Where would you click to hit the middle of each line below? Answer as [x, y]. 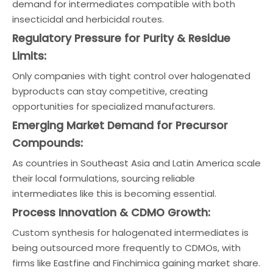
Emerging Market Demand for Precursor [120, 126]
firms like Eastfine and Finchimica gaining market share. [136, 263]
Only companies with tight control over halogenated [131, 76]
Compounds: [48, 143]
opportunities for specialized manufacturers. [114, 106]
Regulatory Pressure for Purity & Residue [121, 38]
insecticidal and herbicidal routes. [88, 19]
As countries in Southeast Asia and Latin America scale [136, 163]
